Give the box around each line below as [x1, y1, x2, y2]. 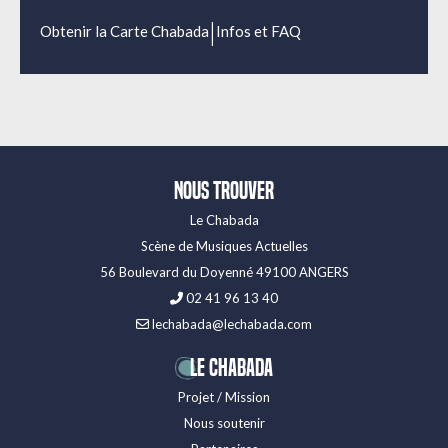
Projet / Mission [178, 389, 270, 406]
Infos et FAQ [216, 22, 301, 41]
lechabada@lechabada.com [149, 316, 312, 333]
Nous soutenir [183, 415, 265, 432]
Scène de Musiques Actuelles [140, 238, 308, 255]
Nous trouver [174, 177, 274, 206]
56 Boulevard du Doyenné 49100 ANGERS [99, 264, 349, 281]
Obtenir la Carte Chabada [40, 22, 209, 41]
